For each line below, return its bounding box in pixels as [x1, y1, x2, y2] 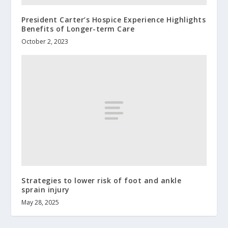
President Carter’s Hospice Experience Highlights [21, 15, 206, 25]
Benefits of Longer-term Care [21, 24, 135, 34]
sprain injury [21, 184, 70, 194]
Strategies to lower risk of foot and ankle [21, 175, 182, 185]
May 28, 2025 [21, 197, 60, 207]
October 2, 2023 [21, 37, 69, 46]
